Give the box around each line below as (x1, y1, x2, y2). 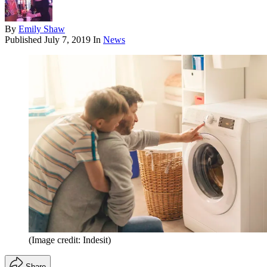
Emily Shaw (18, 24, 65, 35)
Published (5, 35, 44, 45)
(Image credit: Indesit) (29, 234, 111, 245)
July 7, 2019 (44, 35, 91, 45)
